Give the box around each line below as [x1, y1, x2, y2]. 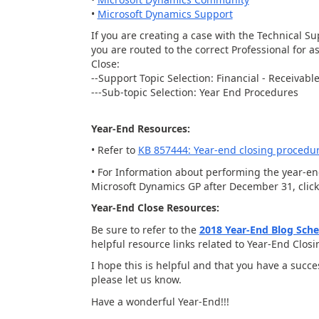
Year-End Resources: [90, 121, 190, 135]
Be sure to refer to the [90, 222, 199, 236]
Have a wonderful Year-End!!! [90, 294, 229, 308]
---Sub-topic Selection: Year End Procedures [90, 85, 298, 99]
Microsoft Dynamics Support [97, 6, 233, 21]
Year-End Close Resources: [90, 201, 219, 214]
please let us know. [90, 273, 184, 286]
